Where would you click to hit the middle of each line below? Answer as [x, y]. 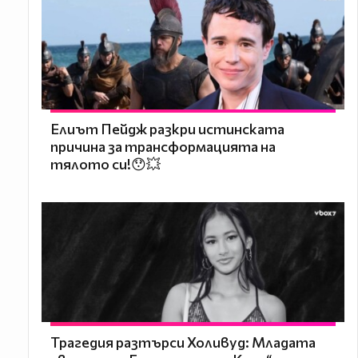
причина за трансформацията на [163, 147]
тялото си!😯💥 [105, 164]
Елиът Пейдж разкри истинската [167, 129]
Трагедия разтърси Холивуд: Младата [183, 342]
